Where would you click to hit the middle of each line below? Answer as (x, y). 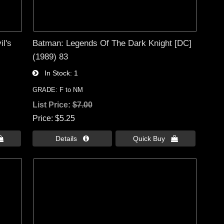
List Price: (52, 104)
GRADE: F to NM (57, 89)
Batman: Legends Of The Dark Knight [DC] (112, 43)
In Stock (54, 73)
